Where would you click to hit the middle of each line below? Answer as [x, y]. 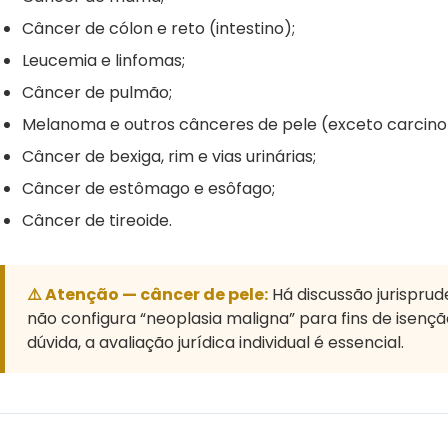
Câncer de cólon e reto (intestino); [158, 28]
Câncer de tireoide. [97, 220]
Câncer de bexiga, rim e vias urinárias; [169, 156]
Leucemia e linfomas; [103, 60]
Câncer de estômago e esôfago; [148, 188]
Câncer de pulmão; [97, 92]
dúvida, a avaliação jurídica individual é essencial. [215, 342]
